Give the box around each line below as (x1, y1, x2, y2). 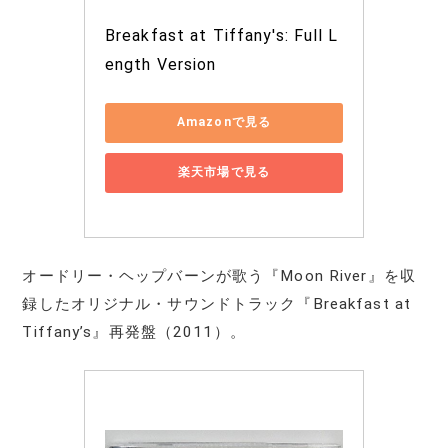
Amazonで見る (176, 115, 272, 130)
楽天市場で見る (178, 165, 270, 180)
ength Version (105, 54, 217, 74)
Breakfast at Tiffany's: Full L (105, 25, 339, 45)
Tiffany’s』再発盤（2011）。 (22, 322, 246, 341)
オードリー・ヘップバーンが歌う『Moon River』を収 (22, 266, 416, 285)
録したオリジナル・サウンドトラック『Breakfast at (22, 294, 412, 313)
